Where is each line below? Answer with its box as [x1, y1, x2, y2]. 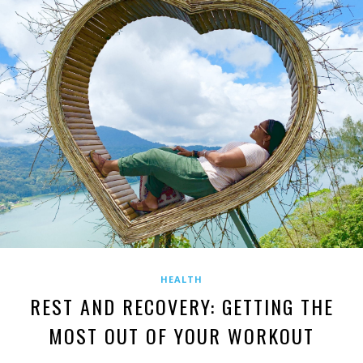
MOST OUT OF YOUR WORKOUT [49, 321, 314, 351]
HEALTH [160, 273, 203, 286]
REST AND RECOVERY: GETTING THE [29, 292, 334, 322]
